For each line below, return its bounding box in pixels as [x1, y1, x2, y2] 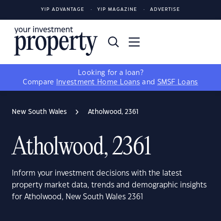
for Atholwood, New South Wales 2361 [12, 193, 143, 201]
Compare [23, 79, 56, 86]
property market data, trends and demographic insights [12, 182, 207, 189]
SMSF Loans [157, 79, 198, 86]
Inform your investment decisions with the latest [12, 170, 182, 177]
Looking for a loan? [78, 70, 143, 76]
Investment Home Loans [56, 79, 141, 86]
